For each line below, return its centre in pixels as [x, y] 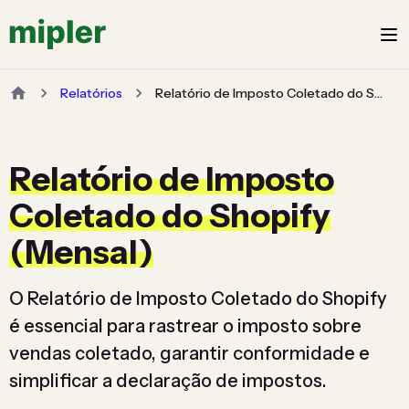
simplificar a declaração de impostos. [168, 381]
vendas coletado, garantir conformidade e [189, 353]
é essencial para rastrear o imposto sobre [185, 326]
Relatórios [91, 93]
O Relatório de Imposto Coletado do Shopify [198, 299]
